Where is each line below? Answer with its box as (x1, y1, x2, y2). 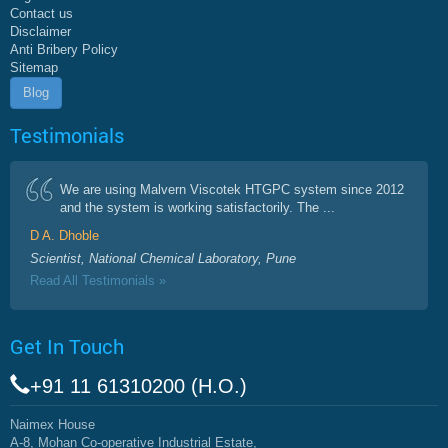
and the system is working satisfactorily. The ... (60, 199, 335, 215)
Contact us (10, 5, 73, 21)
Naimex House (10, 416, 95, 432)
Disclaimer (10, 23, 71, 39)
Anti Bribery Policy (10, 41, 118, 57)
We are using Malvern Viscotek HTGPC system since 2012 (60, 181, 404, 197)
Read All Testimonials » (30, 272, 166, 288)
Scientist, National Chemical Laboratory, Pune (30, 250, 296, 266)
